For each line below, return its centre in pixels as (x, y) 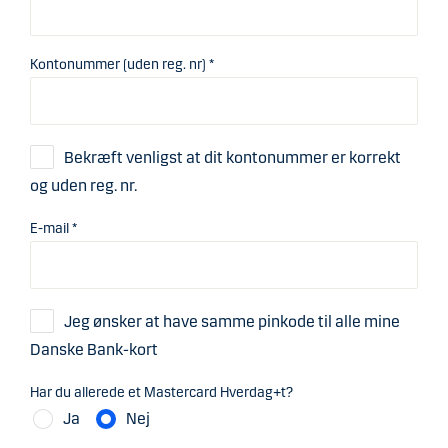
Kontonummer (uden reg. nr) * (122, 64)
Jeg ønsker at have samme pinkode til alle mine (232, 321)
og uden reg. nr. (83, 185)
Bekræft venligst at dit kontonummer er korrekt (232, 157)
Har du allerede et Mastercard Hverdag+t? (161, 392)
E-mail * (53, 228)
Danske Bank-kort (94, 349)
